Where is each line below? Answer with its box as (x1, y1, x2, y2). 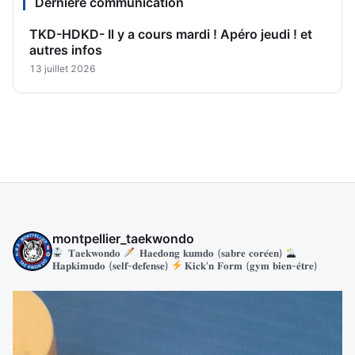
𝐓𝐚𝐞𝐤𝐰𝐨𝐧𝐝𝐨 (65, 246, 120, 259)
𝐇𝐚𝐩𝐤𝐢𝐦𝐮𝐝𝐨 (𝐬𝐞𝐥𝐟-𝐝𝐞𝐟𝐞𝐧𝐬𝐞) (52, 259, 169, 272)
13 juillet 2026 (29, 62, 96, 74)
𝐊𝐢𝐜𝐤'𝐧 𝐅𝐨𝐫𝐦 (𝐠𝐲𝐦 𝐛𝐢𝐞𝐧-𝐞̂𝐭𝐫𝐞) (185, 259, 318, 272)
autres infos (29, 41, 102, 58)
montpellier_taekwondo (52, 231, 194, 246)
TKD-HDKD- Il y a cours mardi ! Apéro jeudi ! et (29, 25, 312, 42)
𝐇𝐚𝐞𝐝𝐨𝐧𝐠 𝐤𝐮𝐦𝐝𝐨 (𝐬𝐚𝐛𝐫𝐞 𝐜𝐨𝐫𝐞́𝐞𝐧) (136, 246, 283, 259)
